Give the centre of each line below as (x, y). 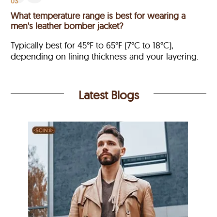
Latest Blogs (108, 95)
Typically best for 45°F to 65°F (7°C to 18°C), (92, 46)
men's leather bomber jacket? (67, 26)
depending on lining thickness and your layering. (105, 57)
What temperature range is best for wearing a (98, 16)
